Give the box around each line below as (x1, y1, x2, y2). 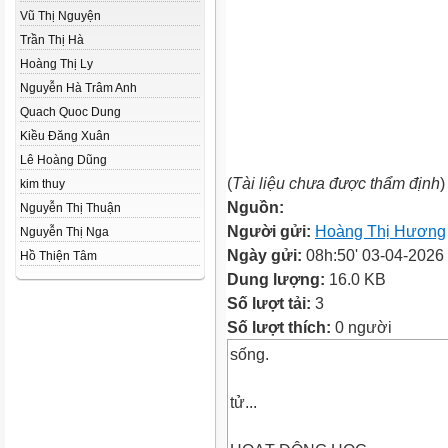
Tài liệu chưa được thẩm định (232, 174, 440, 192)
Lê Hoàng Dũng (20, 153, 107, 167)
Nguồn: (227, 198, 284, 216)
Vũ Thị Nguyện (20, 9, 101, 23)
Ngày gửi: (227, 246, 306, 264)
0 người (331, 318, 392, 336)
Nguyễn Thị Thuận (20, 201, 121, 215)
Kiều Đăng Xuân (20, 129, 110, 143)
